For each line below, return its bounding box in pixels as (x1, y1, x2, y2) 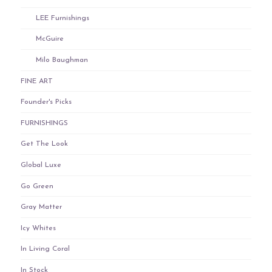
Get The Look (20, 140, 68, 148)
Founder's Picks (20, 98, 72, 106)
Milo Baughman (35, 56, 88, 64)
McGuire (35, 35, 64, 43)
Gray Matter (20, 203, 62, 211)
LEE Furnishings (35, 14, 89, 22)
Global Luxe (20, 161, 61, 169)
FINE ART (20, 77, 53, 85)
